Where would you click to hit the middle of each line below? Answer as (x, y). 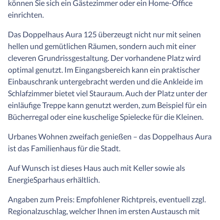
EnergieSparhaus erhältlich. (54, 180)
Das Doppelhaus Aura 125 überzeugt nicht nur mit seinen (104, 34)
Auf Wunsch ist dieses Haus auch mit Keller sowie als (96, 168)
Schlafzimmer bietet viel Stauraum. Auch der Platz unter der (108, 93)
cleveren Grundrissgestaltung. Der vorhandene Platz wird (104, 58)
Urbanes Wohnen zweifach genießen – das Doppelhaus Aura (110, 137)
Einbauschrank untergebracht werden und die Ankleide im (105, 82)
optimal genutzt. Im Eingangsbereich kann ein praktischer (104, 70)
